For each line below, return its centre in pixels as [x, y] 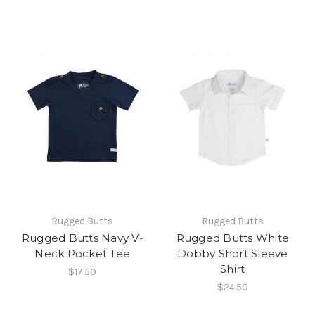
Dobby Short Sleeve [233, 253]
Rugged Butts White [232, 238]
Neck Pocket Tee [83, 253]
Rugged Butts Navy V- [82, 238]
